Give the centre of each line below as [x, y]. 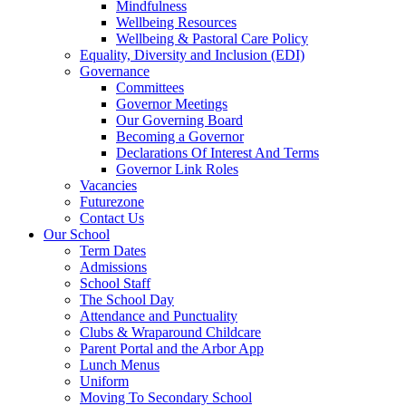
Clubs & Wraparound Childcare [170, 333]
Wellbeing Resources [176, 23]
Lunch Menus [120, 365]
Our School [77, 235]
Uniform [104, 382]
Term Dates [113, 251]
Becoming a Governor [180, 137]
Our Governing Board [179, 121]
